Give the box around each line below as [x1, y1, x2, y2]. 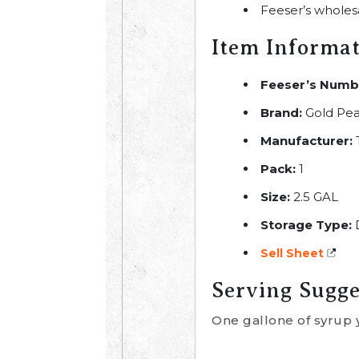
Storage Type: [260, 217, 352, 232]
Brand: [260, 105, 302, 120]
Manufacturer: [260, 133, 353, 148]
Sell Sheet [260, 246, 324, 260]
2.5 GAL [290, 189, 338, 204]
